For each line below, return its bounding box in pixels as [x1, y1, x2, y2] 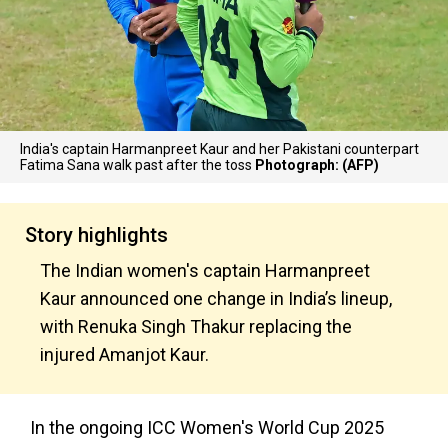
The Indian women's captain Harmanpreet [40, 260, 370, 281]
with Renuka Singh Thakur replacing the [40, 316, 352, 337]
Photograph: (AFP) [255, 157, 379, 173]
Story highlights [25, 223, 168, 247]
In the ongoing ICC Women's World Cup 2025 [30, 417, 384, 438]
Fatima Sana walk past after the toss [20, 157, 255, 173]
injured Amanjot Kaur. [40, 344, 209, 365]
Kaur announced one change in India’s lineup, [40, 288, 392, 309]
